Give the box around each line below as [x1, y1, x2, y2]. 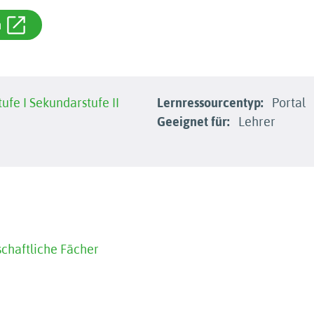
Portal [269, 95, 306, 110]
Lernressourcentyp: [157, 95, 264, 110]
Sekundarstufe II [29, 95, 119, 110]
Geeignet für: [157, 114, 230, 129]
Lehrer [235, 114, 275, 129]
